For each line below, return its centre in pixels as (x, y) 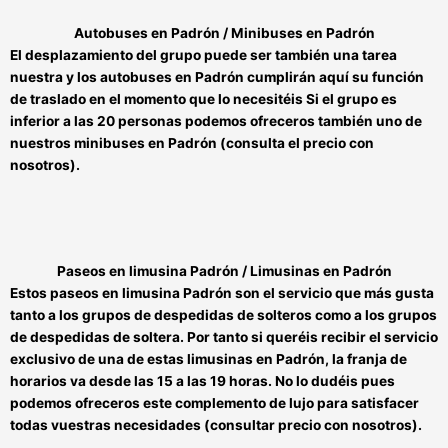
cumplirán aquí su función (335, 76)
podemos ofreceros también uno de (302, 120)
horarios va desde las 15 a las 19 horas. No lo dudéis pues (202, 380)
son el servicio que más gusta (333, 292)
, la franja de (366, 358)
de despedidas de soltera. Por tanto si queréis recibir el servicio (224, 336)
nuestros (42, 142)
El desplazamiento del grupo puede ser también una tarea (203, 54)
